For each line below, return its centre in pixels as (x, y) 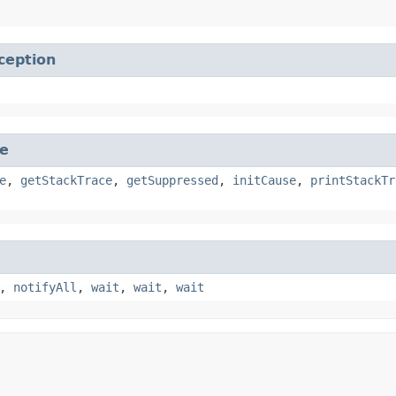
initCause (264, 180)
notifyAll (45, 287)
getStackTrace (66, 180)
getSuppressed (172, 180)
